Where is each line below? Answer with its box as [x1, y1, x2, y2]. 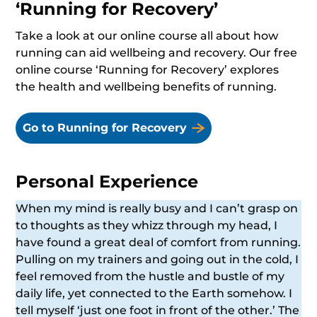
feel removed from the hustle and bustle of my [16, 270, 285, 283]
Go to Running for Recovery [23, 121, 188, 134]
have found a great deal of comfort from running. [16, 236, 301, 249]
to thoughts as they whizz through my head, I [16, 219, 278, 232]
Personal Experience [16, 171, 199, 192]
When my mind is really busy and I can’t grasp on [16, 202, 299, 215]
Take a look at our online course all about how [16, 29, 279, 42]
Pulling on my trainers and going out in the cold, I [16, 253, 299, 266]
